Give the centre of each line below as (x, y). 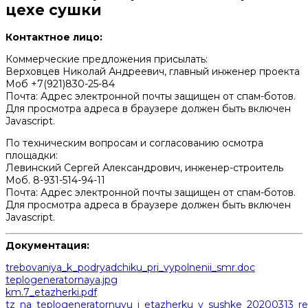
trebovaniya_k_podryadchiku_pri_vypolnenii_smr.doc (130, 267)
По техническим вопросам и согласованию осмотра (134, 143)
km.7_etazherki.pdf (51, 292)
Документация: (47, 245)
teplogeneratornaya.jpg (62, 279)
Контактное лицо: (54, 37)
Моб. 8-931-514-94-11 (55, 180)
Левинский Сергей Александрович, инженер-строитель (144, 167)
